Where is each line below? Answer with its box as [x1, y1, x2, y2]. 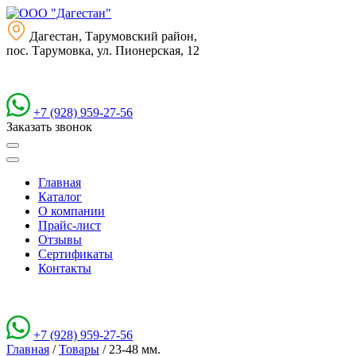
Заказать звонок [6, 120, 92, 133]
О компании [38, 204, 105, 218]
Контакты [38, 261, 91, 275]
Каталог [38, 190, 82, 203]
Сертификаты [38, 247, 113, 261]
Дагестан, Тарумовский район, [29, 29, 197, 43]
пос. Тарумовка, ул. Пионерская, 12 [6, 44, 199, 57]
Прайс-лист [38, 219, 101, 232]
